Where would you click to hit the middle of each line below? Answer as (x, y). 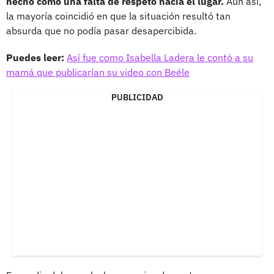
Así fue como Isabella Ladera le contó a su (160, 57)
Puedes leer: (35, 57)
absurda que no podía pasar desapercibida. (101, 30)
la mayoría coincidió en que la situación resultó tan (118, 16)
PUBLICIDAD (137, 97)
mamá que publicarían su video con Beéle (98, 72)
